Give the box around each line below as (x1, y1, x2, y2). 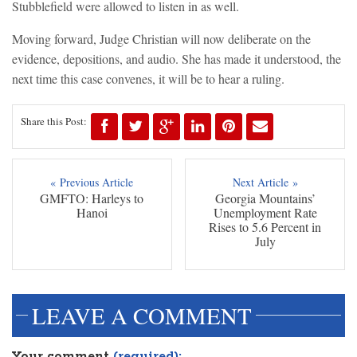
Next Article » (232, 175, 298, 190)
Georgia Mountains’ (214, 190, 316, 207)
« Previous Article (50, 175, 134, 190)
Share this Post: (21, 114, 87, 129)
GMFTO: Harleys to (40, 190, 144, 207)
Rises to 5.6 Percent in (209, 218, 322, 236)
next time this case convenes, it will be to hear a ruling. (12, 70, 284, 88)
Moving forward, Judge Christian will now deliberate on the (12, 30, 311, 48)
